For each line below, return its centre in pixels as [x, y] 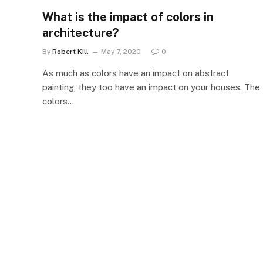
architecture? [80, 33]
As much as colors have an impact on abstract [136, 73]
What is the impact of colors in [128, 17]
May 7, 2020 [121, 52]
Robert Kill [70, 52]
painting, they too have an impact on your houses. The [151, 87]
